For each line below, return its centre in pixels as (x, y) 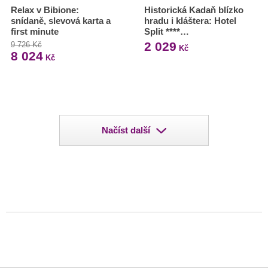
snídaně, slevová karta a (61, 21)
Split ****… (166, 32)
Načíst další (126, 130)
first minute (35, 32)
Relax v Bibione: (45, 10)
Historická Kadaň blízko (194, 10)
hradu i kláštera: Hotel (190, 21)
